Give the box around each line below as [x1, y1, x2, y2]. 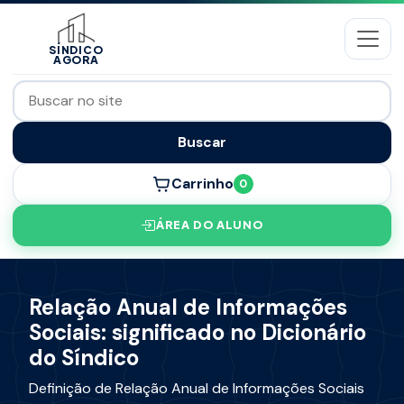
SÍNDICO [48, 43, 105, 57]
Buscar [178, 132, 226, 151]
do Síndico [29, 344, 139, 372]
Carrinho [170, 174, 234, 194]
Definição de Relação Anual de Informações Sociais [29, 379, 364, 399]
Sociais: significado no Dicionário [29, 318, 366, 347]
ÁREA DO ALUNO [155, 217, 264, 233]
